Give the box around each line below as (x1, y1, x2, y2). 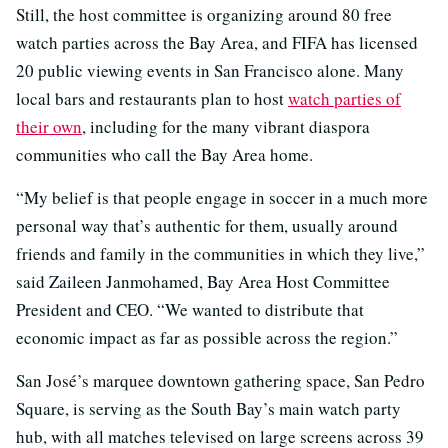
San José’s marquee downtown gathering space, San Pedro (16, 368, 425, 392)
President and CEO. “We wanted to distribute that (16, 297, 364, 321)
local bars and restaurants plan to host (16, 86, 288, 110)
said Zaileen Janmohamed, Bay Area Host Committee (16, 269, 390, 293)
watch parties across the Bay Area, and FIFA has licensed (16, 30, 418, 54)
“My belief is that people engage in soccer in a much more (16, 185, 428, 209)
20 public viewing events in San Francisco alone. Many (16, 58, 404, 82)
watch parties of (288, 86, 401, 110)
